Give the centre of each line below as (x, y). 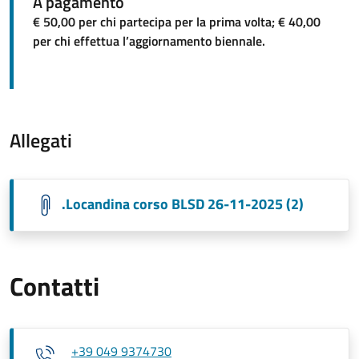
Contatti (54, 286)
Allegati (41, 140)
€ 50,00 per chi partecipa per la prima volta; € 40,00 (177, 21)
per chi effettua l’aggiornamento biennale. (149, 40)
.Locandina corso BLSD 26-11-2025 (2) (183, 204)
